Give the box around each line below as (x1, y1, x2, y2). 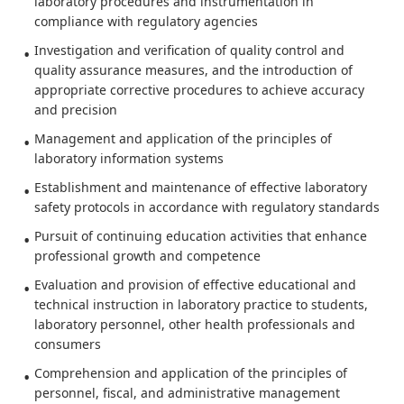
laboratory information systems (34, 150, 224, 167)
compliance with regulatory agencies (34, 13, 258, 30)
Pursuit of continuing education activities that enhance (34, 227, 367, 244)
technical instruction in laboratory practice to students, (34, 296, 368, 313)
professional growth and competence (34, 247, 261, 264)
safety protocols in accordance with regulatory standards (34, 198, 380, 216)
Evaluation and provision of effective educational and (34, 276, 356, 293)
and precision (34, 101, 117, 118)
